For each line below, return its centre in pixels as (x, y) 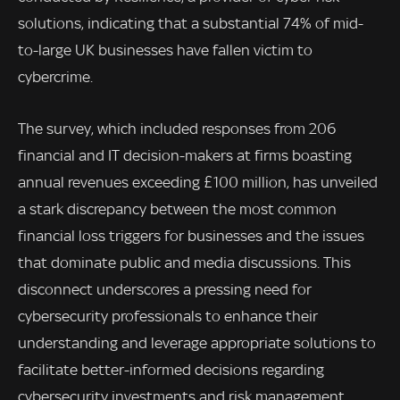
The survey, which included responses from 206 (177, 129)
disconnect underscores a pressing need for (165, 290)
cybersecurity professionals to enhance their (168, 317)
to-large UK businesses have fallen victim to (165, 50)
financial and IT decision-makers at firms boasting (185, 156)
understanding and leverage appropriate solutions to (197, 343)
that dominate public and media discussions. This (184, 263)
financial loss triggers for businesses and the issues (191, 236)
